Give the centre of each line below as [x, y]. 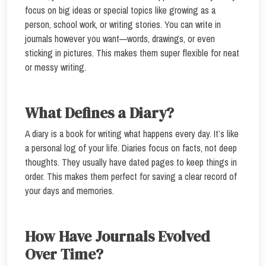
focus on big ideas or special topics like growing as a [120, 10]
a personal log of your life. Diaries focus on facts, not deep [131, 148]
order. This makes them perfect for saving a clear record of [131, 176]
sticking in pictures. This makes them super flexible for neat [132, 53]
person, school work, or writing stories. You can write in [123, 24]
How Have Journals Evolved [117, 236]
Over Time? [64, 254]
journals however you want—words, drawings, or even [120, 39]
